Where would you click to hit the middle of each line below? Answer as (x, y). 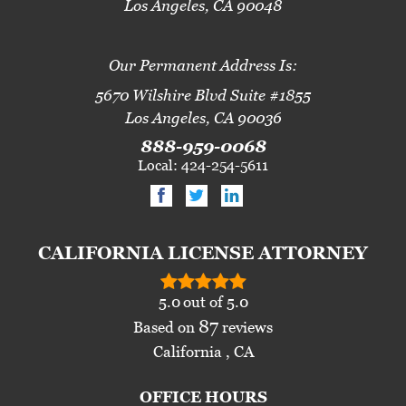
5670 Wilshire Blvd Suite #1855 (203, 96)
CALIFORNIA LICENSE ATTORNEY (203, 253)
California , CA (203, 352)
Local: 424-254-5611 (203, 165)
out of (204, 302)
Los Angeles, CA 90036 (203, 118)
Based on (166, 328)
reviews (246, 328)
